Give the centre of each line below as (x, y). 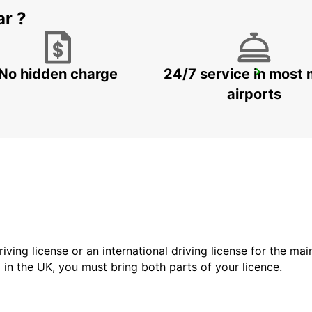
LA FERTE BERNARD (103, 76)
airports (254, 94)
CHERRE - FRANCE (90, 91)
